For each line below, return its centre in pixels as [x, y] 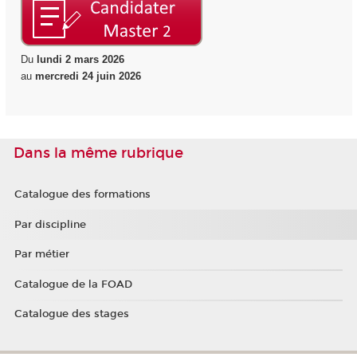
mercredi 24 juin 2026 [88, 76]
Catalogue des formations [82, 195]
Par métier [41, 255]
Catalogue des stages [71, 314]
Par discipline [50, 224]
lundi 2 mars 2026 [78, 60]
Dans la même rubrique [98, 153]
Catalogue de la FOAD [73, 284]
